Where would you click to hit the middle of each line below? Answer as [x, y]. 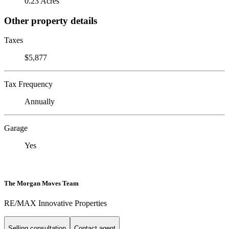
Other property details [51, 20]
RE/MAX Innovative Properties [55, 203]
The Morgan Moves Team [41, 183]
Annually [40, 102]
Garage [16, 128]
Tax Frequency [28, 84]
